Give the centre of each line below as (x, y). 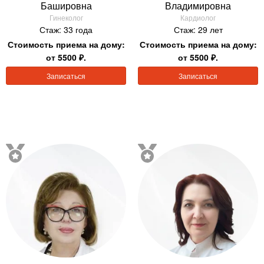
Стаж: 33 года (66, 30)
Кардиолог (198, 18)
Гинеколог (66, 18)
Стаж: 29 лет (198, 30)
